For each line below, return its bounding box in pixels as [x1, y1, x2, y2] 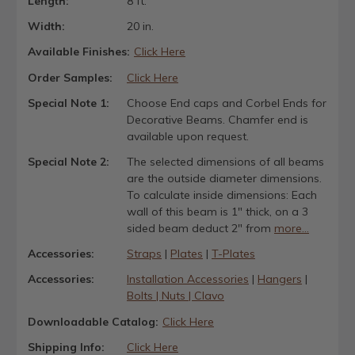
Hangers [257, 272, 302, 287]
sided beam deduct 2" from [126, 220, 274, 235]
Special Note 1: [28, 95, 109, 110]
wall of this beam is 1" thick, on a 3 [126, 204, 308, 219]
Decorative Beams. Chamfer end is [126, 112, 308, 127]
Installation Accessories [126, 272, 249, 287]
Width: [28, 19, 65, 34]
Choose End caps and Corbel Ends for [126, 95, 326, 110]
